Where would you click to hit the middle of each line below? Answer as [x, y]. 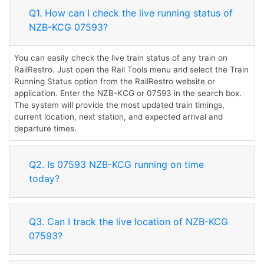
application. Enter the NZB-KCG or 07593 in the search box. [128, 93]
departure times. [45, 128]
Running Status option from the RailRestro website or [115, 81]
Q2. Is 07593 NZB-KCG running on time [116, 164]
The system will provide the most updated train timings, [119, 105]
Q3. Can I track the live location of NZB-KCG [128, 222]
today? [44, 179]
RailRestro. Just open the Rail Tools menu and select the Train [131, 70]
